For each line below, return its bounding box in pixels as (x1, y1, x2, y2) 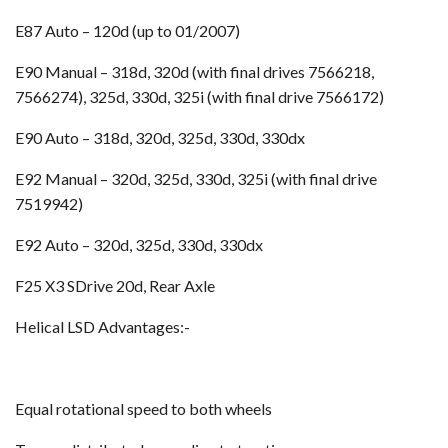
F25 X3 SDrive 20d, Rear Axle (15, 275, 215, 295)
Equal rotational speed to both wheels (15, 398, 272, 418)
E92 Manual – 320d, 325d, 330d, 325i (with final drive (15, 168, 377, 188)
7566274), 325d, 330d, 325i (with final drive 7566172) (15, 86, 384, 106)
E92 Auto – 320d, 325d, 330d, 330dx (15, 234, 263, 254)
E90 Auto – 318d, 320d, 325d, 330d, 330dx (15, 127, 305, 147)
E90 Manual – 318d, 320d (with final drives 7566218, (15, 61, 374, 81)
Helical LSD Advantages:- (15, 316, 190, 336)
